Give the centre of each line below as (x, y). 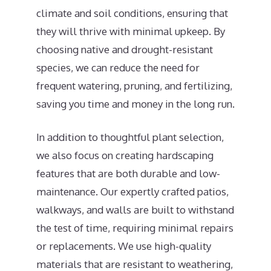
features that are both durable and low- (128, 173)
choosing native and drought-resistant (125, 49)
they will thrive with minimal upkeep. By (131, 31)
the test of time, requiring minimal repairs (135, 228)
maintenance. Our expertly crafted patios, (132, 191)
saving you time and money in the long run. (135, 103)
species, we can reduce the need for (118, 67)
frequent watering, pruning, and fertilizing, (134, 85)
